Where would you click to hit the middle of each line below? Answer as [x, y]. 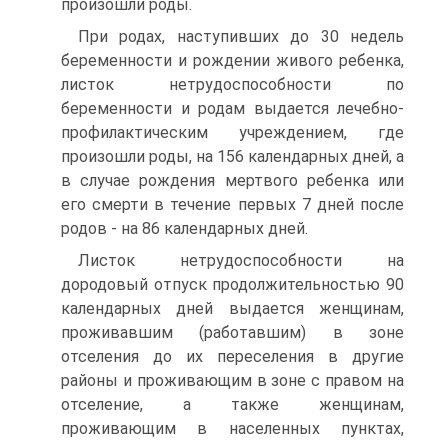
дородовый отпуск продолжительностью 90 [232, 284]
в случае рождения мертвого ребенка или [232, 180]
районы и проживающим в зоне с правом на [232, 380]
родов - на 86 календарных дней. [184, 228]
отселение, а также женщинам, [232, 404]
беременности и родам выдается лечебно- [232, 108]
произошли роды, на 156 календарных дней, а [232, 156]
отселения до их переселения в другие [232, 356]
